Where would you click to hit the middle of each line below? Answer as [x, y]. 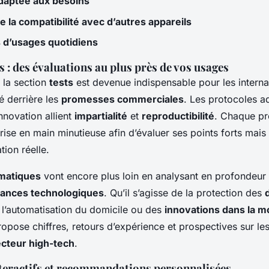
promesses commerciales [122, 99]
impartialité [101, 116]
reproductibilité [178, 116]
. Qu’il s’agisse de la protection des [184, 192]
